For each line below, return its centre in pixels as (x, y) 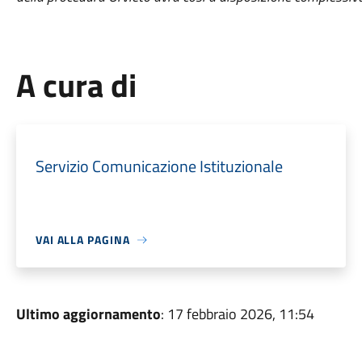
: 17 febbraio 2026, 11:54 (237, 314)
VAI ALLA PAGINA (82, 240)
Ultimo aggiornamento (88, 314)
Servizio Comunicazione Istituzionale (159, 166)
